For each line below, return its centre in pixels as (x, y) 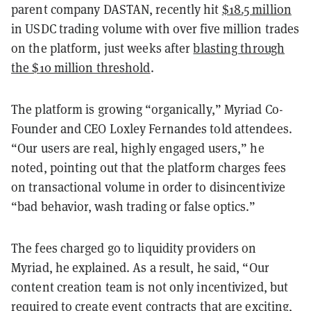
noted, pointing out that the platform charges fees (149, 167)
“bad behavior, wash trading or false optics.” (134, 206)
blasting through (239, 48)
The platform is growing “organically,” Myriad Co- (147, 109)
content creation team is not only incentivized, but (150, 287)
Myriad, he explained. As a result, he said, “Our (140, 267)
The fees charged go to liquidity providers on (134, 248)
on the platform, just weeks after (102, 48)
